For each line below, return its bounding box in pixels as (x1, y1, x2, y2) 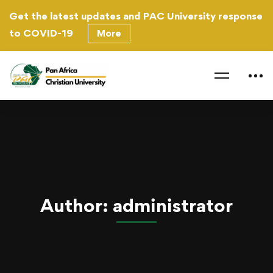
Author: (40, 194, 113, 216)
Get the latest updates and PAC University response (9, 10, 263, 22)
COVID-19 (23, 27, 73, 39)
